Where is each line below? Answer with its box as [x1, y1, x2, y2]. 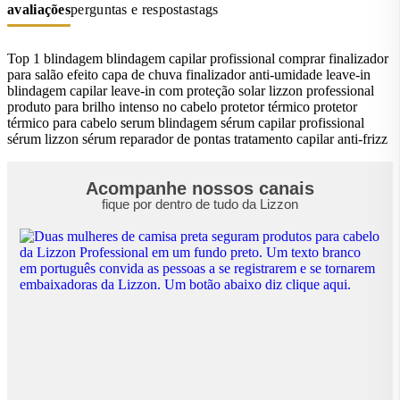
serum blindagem [121, 115, 217, 131]
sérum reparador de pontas [82, 131, 230, 147]
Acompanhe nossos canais [86, 179, 314, 199]
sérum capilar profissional [221, 115, 364, 131]
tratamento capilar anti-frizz [234, 131, 387, 147]
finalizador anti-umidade [186, 67, 322, 83]
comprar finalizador [279, 51, 388, 67]
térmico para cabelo [7, 115, 117, 131]
